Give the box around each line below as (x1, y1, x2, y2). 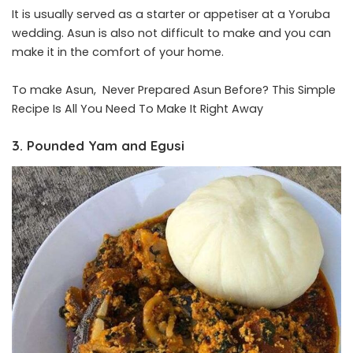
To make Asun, (12, 82, 102, 98)
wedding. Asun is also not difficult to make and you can (12, 25, 331, 42)
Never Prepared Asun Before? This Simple (102, 82, 336, 98)
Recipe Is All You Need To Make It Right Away (12, 101, 263, 117)
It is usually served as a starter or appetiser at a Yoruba (12, 6, 330, 23)
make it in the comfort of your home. (12, 44, 224, 61)
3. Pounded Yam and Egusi (12, 137, 184, 154)
